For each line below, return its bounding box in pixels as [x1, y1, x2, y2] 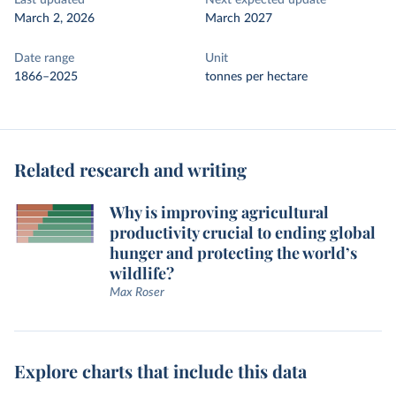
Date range [14, 52, 74, 65]
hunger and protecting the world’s [110, 242, 357, 263]
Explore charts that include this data [14, 359, 307, 383]
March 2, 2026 [14, 12, 95, 25]
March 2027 [205, 12, 272, 25]
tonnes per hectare [205, 71, 308, 83]
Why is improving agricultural [110, 202, 329, 223]
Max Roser [110, 286, 164, 299]
